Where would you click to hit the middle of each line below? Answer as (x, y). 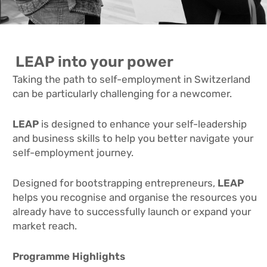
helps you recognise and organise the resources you (135, 198)
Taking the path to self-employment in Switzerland (132, 80)
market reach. (45, 226)
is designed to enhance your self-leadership (143, 124)
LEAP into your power (95, 62)
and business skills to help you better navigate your (133, 139)
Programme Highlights (69, 257)
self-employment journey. (74, 153)
